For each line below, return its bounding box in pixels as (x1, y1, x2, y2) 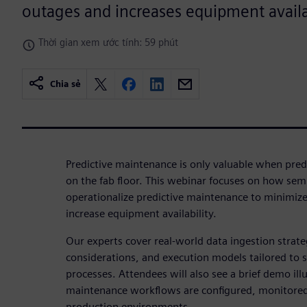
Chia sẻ (50, 79, 81, 90)
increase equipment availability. (66, 207, 217, 221)
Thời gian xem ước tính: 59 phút (38, 36, 178, 49)
